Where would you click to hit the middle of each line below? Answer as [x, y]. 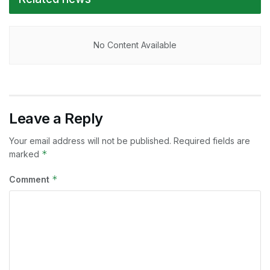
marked [25, 154]
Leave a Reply [56, 119]
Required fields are [212, 141]
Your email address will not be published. [90, 141]
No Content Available [135, 45]
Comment [30, 180]
